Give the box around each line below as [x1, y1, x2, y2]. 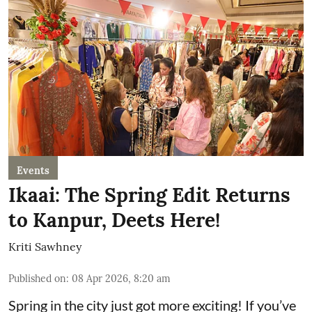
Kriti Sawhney [8, 239, 81, 253]
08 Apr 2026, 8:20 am [72, 272, 171, 285]
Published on [8, 272, 66, 285]
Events [17, 164, 49, 177]
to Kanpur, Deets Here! [8, 207, 220, 233]
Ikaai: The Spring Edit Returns [8, 182, 290, 208]
